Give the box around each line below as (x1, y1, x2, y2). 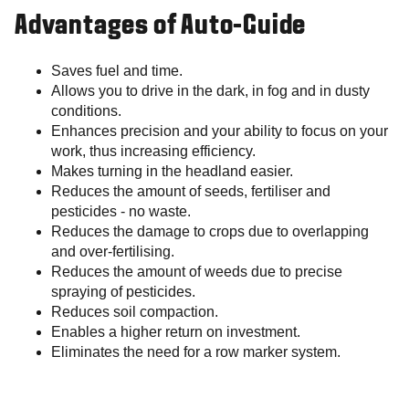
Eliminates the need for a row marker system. (51, 344, 341, 361)
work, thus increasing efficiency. (51, 143, 256, 160)
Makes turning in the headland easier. (51, 163, 293, 180)
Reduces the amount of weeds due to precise (51, 264, 342, 280)
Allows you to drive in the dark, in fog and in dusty (51, 83, 370, 100)
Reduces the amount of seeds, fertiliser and (51, 184, 330, 200)
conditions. (51, 103, 121, 120)
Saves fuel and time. (51, 63, 183, 79)
